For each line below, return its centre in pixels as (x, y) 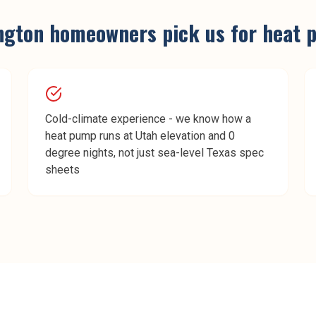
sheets (62, 170)
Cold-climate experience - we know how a (148, 119)
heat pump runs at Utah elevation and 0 (140, 136)
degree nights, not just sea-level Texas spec (154, 153)
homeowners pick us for (153, 33)
